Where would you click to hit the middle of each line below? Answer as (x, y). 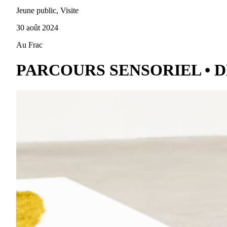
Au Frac (29, 45)
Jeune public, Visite (47, 11)
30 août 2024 (37, 28)
